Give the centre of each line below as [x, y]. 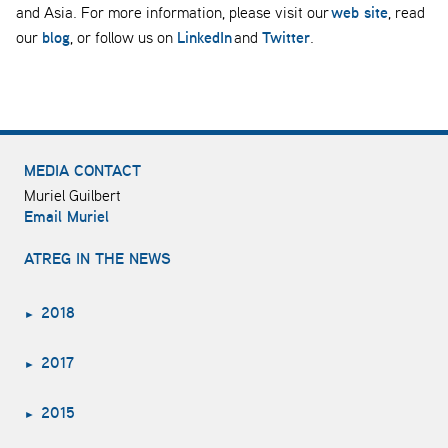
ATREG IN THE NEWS [97, 258]
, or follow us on [123, 37]
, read [406, 12]
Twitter [286, 37]
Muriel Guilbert [72, 195]
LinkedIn [204, 37]
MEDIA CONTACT [82, 170]
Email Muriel [66, 216]
